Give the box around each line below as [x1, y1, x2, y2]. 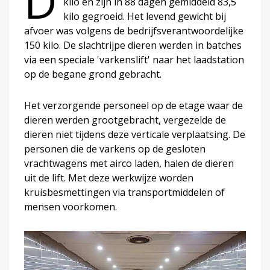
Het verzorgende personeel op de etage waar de [24, 98, 243, 112]
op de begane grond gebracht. [24, 67, 162, 81]
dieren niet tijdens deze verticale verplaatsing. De [24, 127, 245, 141]
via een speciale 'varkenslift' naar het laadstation [24, 52, 244, 66]
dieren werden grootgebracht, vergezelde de [24, 113, 226, 127]
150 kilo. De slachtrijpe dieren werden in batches [24, 38, 242, 52]
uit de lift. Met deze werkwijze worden [24, 171, 193, 184]
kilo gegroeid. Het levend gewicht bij [63, 9, 226, 23]
